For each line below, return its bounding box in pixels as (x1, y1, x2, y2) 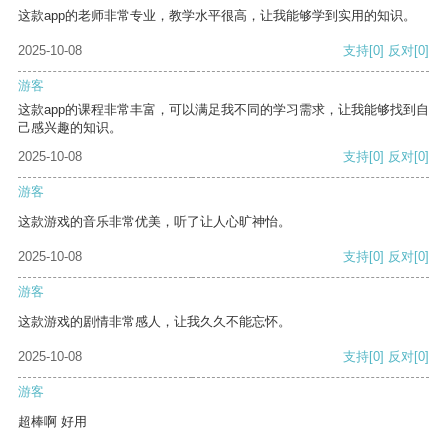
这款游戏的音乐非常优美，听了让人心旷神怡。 (18, 214, 291, 230)
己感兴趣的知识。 (18, 120, 122, 136)
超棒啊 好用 (18, 414, 87, 430)
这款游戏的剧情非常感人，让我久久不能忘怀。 (18, 314, 291, 330)
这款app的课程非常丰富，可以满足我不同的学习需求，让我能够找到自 (18, 102, 429, 118)
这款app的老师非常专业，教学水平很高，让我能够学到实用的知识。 (18, 8, 416, 24)
